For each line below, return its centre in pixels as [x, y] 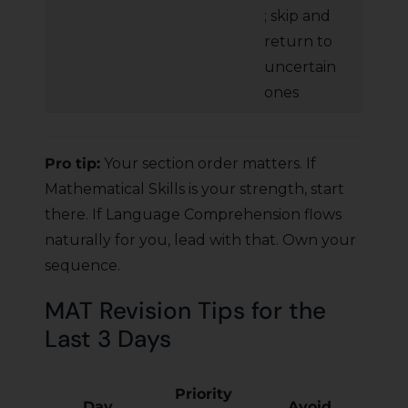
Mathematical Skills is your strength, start [194, 189]
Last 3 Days [108, 339]
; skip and [297, 16]
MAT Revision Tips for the [185, 311]
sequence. [82, 266]
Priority [204, 394]
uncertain [300, 67]
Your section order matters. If [208, 164]
